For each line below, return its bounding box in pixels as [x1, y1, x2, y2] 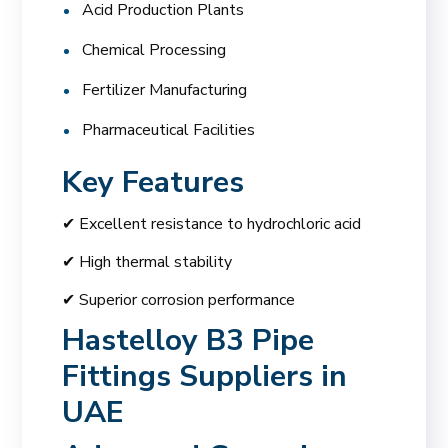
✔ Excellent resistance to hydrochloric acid [62, 212, 362, 235]
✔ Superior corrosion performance [62, 288, 296, 311]
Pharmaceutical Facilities [82, 118, 256, 141]
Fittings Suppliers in [62, 355, 348, 397]
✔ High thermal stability [62, 250, 233, 273]
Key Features [62, 161, 245, 203]
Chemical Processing [82, 38, 227, 61]
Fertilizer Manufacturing [82, 78, 248, 101]
